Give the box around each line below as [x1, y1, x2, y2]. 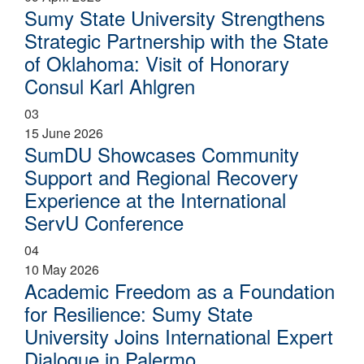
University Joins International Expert [24, 321, 333, 350]
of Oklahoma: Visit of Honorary [24, 48, 289, 77]
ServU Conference [24, 207, 184, 236]
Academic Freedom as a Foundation [24, 275, 335, 305]
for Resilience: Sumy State [24, 298, 253, 327]
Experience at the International [24, 184, 286, 214]
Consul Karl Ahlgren [24, 71, 195, 100]
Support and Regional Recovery [24, 162, 298, 191]
